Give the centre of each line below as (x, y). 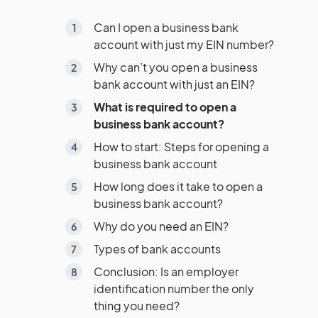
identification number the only (174, 289)
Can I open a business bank (166, 27)
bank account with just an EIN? (174, 84)
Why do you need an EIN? (161, 226)
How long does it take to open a (178, 186)
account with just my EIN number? (184, 44)
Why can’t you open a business (176, 67)
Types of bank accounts (157, 249)
